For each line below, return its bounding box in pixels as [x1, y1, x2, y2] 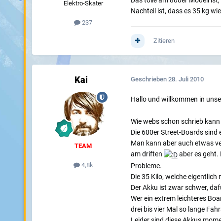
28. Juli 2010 [168, 75, 204, 83]
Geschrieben [130, 75, 168, 83]
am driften [130, 150, 164, 158]
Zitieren [153, 37, 175, 45]
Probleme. [130, 161, 162, 170]
